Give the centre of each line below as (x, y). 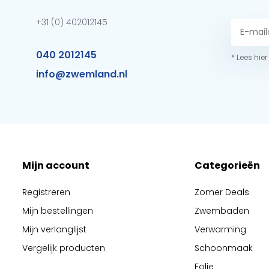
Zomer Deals (222, 192)
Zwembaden (222, 211)
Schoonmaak (224, 248)
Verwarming (221, 229)
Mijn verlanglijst (54, 229)
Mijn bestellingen (57, 211)
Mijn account (56, 165)
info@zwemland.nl (82, 74)
